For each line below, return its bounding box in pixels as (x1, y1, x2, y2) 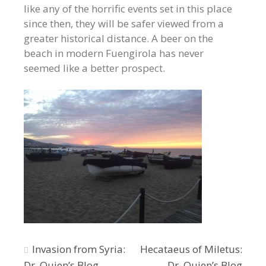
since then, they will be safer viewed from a (24, 17, 224, 30)
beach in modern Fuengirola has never (24, 46, 204, 60)
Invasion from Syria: (32, 242, 125, 256)
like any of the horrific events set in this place (24, 2, 232, 15)
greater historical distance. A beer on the (24, 31, 213, 45)
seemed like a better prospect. (24, 61, 165, 75)
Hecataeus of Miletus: (140, 242, 242, 256)
